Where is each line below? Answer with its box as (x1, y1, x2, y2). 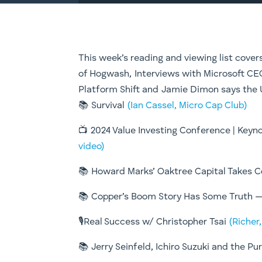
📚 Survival (78, 101, 128, 111)
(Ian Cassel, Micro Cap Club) (127, 101, 247, 111)
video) (78, 142, 105, 151)
